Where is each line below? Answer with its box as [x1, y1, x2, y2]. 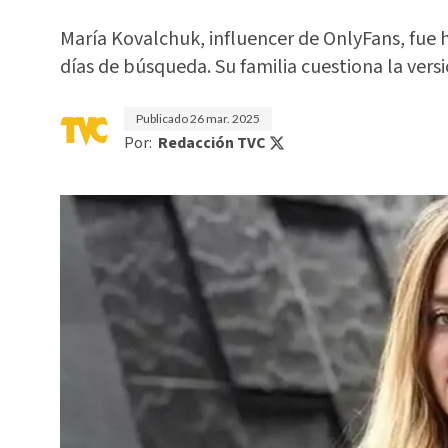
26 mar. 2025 [190, 111, 260, 126]
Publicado [136, 111, 190, 126]
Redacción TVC [158, 132, 266, 154]
